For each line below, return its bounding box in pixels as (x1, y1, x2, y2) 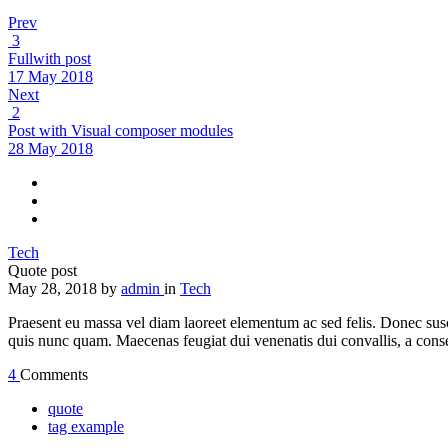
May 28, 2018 (8, 279, 97, 297)
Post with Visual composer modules (8, 121, 233, 139)
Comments (20, 365, 88, 383)
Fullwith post (8, 49, 91, 67)
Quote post (8, 261, 77, 279)
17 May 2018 (8, 67, 93, 85)
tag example (48, 417, 124, 435)
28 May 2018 (8, 139, 93, 157)
